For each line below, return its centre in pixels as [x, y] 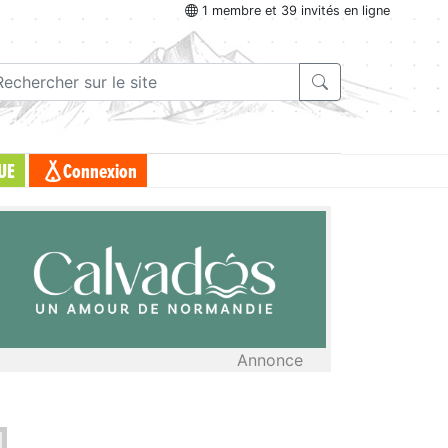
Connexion [100, 172]
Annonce [270, 359]
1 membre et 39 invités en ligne [294, 11]
